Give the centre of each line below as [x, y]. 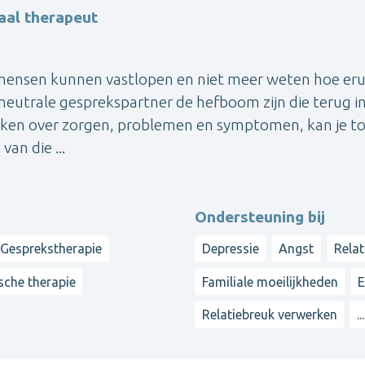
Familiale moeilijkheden [270, 281]
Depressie [231, 249]
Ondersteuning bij [260, 217]
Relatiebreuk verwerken [270, 315]
